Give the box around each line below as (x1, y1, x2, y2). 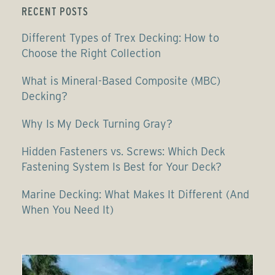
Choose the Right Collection (21, 47, 161, 60)
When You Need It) (21, 203, 114, 216)
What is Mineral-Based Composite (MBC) (21, 74, 220, 87)
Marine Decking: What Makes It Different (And (21, 188, 249, 201)
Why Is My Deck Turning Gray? (21, 117, 172, 130)
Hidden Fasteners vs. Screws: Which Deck (21, 145, 225, 158)
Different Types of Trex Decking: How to (21, 31, 219, 44)
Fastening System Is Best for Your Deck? (21, 160, 222, 173)
